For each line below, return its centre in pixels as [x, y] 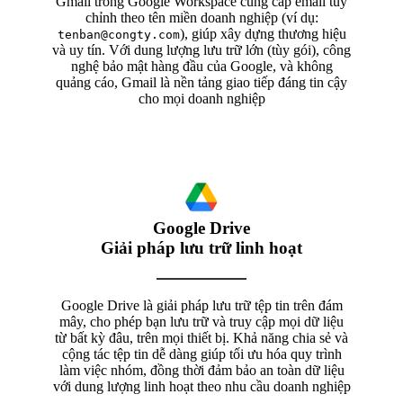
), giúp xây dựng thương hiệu [263, 33]
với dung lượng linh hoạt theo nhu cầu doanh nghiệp [201, 386]
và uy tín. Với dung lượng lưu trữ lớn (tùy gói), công [201, 49]
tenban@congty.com [118, 34]
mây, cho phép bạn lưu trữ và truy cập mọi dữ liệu [201, 321]
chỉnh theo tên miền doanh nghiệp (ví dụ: [201, 17]
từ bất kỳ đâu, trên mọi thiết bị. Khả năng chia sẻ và [201, 337]
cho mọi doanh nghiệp [201, 98]
